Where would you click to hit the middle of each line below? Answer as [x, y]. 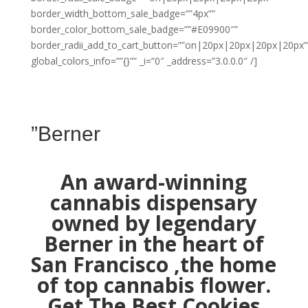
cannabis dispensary [154, 202]
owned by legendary [154, 223]
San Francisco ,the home [154, 264]
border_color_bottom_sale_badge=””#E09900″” [134, 29]
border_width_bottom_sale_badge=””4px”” [123, 13]
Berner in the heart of [154, 243]
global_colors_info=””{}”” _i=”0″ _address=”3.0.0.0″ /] [144, 60]
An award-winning [154, 181]
